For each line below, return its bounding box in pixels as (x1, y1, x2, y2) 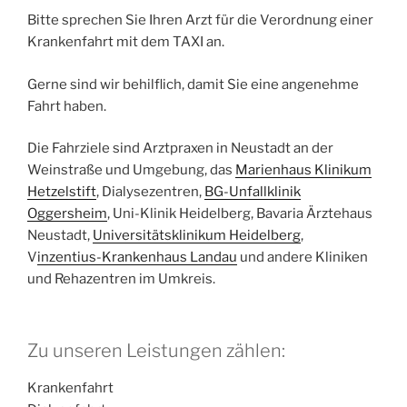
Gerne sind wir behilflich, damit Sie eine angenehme (27, 75, 359, 93)
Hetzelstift (27, 184, 96, 201)
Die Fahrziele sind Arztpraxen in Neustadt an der (27, 140, 333, 157)
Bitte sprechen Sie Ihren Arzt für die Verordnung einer (27, 12, 373, 29)
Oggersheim (27, 205, 107, 223)
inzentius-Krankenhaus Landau (37, 249, 237, 266)
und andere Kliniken (237, 249, 368, 266)
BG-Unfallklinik (204, 184, 301, 201)
